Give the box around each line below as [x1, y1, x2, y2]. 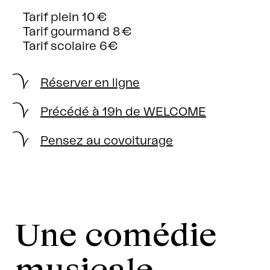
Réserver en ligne [40, 77, 140, 90]
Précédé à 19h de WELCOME [40, 106, 206, 119]
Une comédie [15, 216, 217, 251]
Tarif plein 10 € [22, 11, 107, 24]
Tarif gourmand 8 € [22, 26, 131, 39]
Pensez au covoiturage [40, 135, 173, 148]
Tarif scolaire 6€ [22, 40, 118, 53]
